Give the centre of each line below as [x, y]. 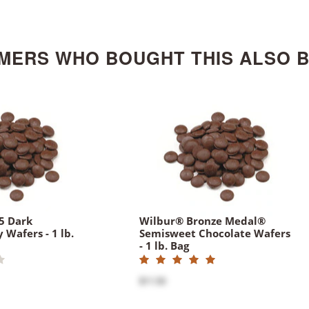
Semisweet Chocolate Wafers [215, 233]
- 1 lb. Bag [164, 246]
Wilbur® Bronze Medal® [202, 221]
